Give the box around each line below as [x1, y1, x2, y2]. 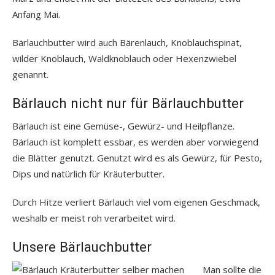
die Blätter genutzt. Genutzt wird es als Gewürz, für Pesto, [12, 151, 262, 164]
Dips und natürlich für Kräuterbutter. [12, 167, 165, 180]
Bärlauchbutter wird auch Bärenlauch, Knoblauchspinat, [12, 36, 242, 48]
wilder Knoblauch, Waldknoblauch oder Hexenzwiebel [12, 52, 236, 64]
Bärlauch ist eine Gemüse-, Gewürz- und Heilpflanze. [12, 119, 234, 132]
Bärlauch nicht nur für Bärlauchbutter [12, 95, 244, 111]
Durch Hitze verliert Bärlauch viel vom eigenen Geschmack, [12, 195, 260, 208]
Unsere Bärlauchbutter [12, 238, 152, 255]
